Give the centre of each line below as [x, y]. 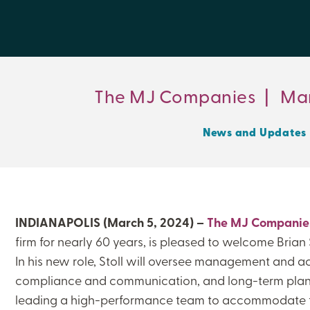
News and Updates [255, 132]
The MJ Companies [175, 95]
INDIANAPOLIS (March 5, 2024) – [111, 222]
